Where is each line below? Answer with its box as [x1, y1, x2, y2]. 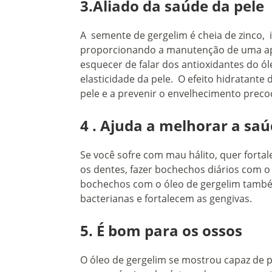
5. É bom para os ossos [80, 220, 242, 241]
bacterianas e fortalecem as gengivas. [80, 192, 252, 206]
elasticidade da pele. [80, 72, 178, 86]
